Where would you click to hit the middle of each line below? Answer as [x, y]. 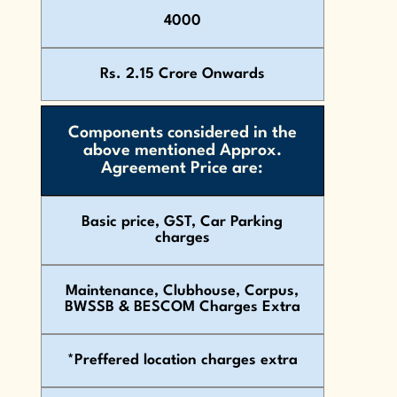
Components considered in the [182, 133]
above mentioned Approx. [182, 151]
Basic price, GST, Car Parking [183, 222]
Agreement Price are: [183, 169]
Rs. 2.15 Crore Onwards [182, 74]
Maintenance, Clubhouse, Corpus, [183, 292]
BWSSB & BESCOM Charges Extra [182, 307]
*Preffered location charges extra [182, 361]
